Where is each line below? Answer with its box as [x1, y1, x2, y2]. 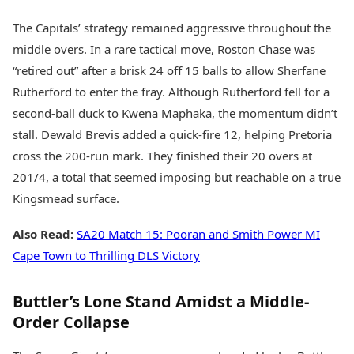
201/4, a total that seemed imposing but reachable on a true [13, 169, 341, 186]
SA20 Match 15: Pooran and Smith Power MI [77, 226, 320, 243]
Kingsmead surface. [13, 190, 119, 207]
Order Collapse [13, 311, 130, 333]
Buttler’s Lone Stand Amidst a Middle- [13, 291, 309, 313]
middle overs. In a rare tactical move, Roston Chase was [13, 41, 315, 58]
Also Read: [13, 226, 73, 243]
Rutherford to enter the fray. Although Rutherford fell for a [13, 84, 330, 100]
